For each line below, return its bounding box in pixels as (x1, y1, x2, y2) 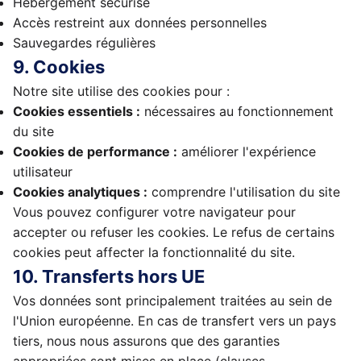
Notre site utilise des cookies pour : (13, 83, 230, 99)
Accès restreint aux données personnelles (13, 15, 267, 31)
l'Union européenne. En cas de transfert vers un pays (13, 313, 336, 329)
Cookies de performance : (13, 143, 177, 160)
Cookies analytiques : (13, 184, 147, 200)
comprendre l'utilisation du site (147, 184, 340, 200)
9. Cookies (13, 56, 105, 77)
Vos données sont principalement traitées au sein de (13, 293, 332, 309)
